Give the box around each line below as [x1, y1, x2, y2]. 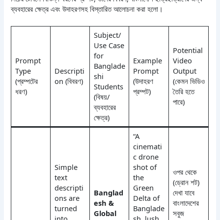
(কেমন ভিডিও [172, 76, 205, 86]
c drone [133, 151, 159, 162]
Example [133, 55, 162, 65]
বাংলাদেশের [172, 197, 199, 208]
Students [93, 81, 123, 91]
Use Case [93, 40, 124, 50]
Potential [172, 45, 203, 55]
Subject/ [93, 29, 121, 40]
